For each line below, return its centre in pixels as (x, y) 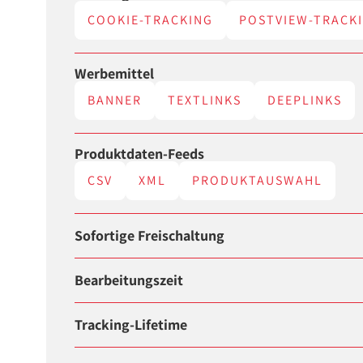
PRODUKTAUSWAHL (258, 181)
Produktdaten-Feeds (140, 154)
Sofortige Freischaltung (150, 236)
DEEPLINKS (305, 100)
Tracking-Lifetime (131, 325)
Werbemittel (115, 73)
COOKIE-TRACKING (151, 19)
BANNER (115, 100)
